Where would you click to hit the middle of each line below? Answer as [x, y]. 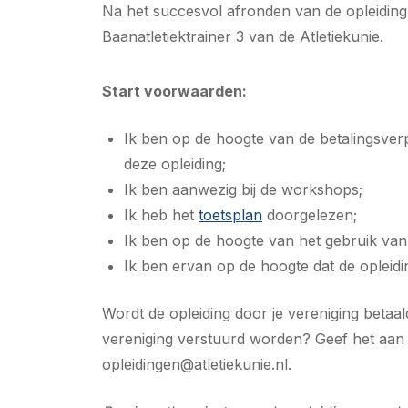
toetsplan [230, 215]
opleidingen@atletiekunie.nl [195, 364]
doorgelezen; [310, 215]
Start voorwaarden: [174, 91]
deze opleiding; [175, 164]
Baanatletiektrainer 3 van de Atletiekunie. [243, 36]
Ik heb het [161, 215]
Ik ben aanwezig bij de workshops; [243, 189]
